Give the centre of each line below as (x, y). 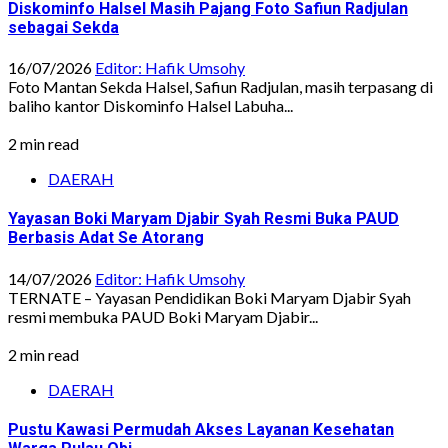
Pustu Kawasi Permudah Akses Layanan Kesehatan (201, 429)
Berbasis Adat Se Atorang (106, 238)
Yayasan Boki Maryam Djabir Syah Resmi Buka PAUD (203, 219)
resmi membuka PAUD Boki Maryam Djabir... (163, 316)
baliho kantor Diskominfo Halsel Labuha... (150, 106)
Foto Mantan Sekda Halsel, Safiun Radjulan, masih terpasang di (220, 87)
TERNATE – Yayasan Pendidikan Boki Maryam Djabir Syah (209, 297)
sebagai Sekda (63, 27)
